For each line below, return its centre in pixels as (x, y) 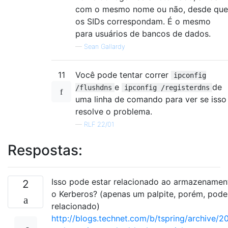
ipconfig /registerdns (167, 88)
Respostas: (45, 150)
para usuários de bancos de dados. (143, 34)
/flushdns (94, 88)
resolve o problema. (114, 111)
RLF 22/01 (99, 124)
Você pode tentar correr (123, 75)
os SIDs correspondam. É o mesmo (143, 21)
